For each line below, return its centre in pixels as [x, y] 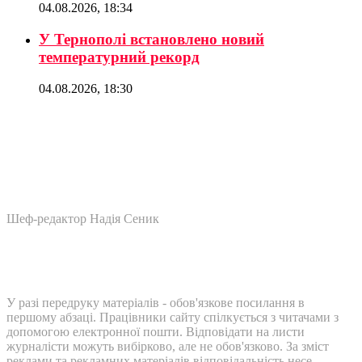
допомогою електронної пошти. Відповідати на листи [156, 331]
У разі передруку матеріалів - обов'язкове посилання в [156, 302]
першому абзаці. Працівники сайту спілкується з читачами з [173, 317]
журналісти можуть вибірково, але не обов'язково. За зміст [168, 346]
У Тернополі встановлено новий [152, 39]
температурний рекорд [119, 57]
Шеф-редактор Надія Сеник [83, 218]
